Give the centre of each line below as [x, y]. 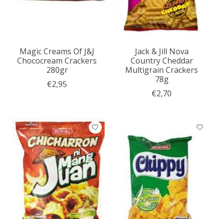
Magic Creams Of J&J [57, 51]
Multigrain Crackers [162, 70]
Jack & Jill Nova [162, 51]
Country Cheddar [162, 60]
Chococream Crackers [57, 60]
